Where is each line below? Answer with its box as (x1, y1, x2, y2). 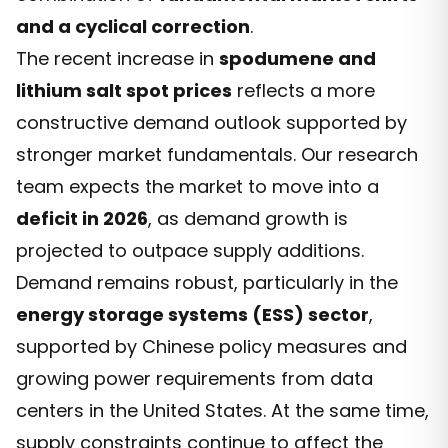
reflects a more (232, 77, 375, 103)
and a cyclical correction (16, 13, 250, 39)
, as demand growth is (148, 205, 348, 231)
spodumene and (219, 45, 376, 71)
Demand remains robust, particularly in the (16, 269, 398, 295)
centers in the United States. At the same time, (16, 397, 429, 423)
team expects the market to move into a (16, 173, 379, 199)
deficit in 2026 (16, 205, 148, 231)
